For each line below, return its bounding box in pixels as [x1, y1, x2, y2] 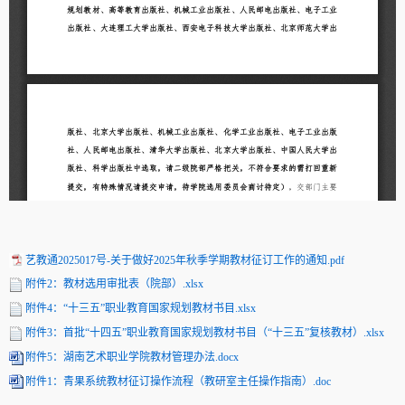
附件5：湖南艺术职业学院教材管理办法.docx [25, 350, 239, 363]
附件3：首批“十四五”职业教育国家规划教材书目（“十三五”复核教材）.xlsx [25, 326, 384, 340]
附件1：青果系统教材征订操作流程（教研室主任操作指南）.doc [25, 374, 331, 388]
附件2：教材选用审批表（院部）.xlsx [25, 278, 203, 291]
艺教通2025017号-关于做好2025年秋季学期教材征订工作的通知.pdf [25, 253, 344, 267]
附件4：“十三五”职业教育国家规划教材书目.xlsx [25, 302, 256, 316]
